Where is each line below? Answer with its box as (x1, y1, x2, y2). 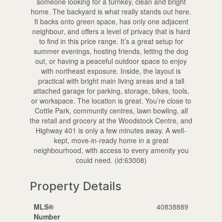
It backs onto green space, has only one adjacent (34, 16, 188, 26)
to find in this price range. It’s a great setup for (39, 36, 183, 46)
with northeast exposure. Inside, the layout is (41, 65, 181, 76)
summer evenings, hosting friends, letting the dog (34, 46, 188, 56)
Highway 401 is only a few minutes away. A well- (36, 125, 186, 135)
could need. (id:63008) (75, 155, 147, 165)
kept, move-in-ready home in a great (54, 135, 168, 145)
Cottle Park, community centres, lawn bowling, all (34, 105, 188, 115)
